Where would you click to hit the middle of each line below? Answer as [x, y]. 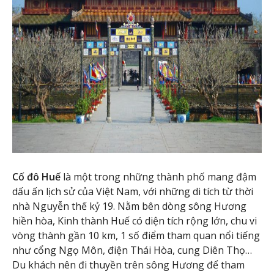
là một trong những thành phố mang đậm [158, 177]
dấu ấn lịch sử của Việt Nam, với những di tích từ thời [133, 192]
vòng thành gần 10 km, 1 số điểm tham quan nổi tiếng [136, 236]
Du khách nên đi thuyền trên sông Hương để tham [128, 265]
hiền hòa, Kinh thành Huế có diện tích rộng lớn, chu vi [135, 221]
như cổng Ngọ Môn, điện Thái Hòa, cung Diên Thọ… [132, 250]
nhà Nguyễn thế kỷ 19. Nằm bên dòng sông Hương [129, 206]
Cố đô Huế [36, 177]
